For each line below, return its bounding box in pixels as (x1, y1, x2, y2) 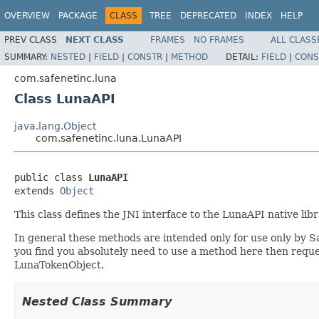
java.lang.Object (14, 120, 96, 132)
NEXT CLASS (66, 34, 124, 45)
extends (14, 184, 60, 197)
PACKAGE (58, 11, 98, 21)
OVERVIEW (4, 11, 50, 21)
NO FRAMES (194, 34, 244, 45)
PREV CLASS (4, 34, 57, 45)
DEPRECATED (180, 11, 236, 21)
